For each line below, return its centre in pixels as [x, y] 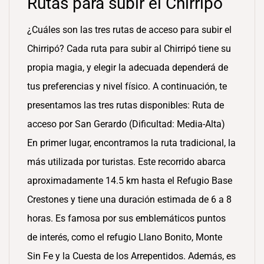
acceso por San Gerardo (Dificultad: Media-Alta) [126, 124]
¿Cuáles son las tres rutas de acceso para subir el [129, 30]
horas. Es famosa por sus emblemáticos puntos [126, 218]
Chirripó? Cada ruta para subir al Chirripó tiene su [129, 49]
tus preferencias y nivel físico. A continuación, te [127, 86]
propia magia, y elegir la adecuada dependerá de [128, 67]
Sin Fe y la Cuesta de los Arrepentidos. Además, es [131, 256]
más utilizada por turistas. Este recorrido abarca [126, 162]
